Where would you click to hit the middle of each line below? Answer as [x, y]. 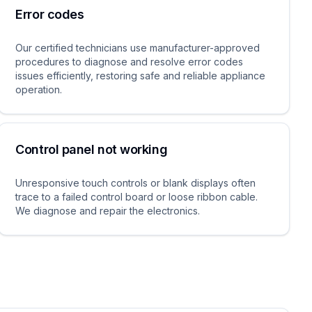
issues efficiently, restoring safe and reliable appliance [141, 76]
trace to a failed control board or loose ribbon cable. [137, 197]
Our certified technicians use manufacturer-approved [138, 48]
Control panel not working [92, 149]
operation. [39, 89]
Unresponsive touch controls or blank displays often [136, 183]
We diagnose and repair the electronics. [108, 211]
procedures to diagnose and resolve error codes [130, 62]
